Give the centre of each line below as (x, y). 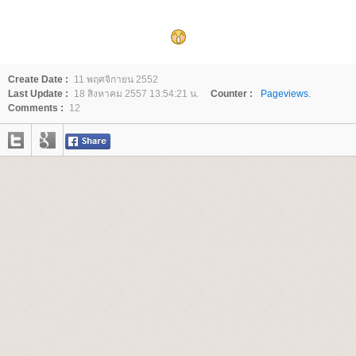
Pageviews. (286, 94)
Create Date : (38, 80)
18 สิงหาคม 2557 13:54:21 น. (136, 94)
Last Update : (38, 94)
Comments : (36, 108)
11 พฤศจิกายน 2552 (116, 80)
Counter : (232, 94)
